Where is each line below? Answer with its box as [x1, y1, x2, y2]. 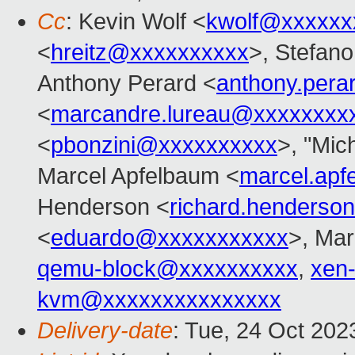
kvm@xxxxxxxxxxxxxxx [37, 287, 281, 313]
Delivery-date [37, 318, 173, 344]
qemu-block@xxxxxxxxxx [37, 256, 298, 282]
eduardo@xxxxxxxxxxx [51, 225, 288, 251]
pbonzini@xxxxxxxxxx [51, 132, 277, 158]
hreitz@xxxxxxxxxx [51, 40, 249, 66]
